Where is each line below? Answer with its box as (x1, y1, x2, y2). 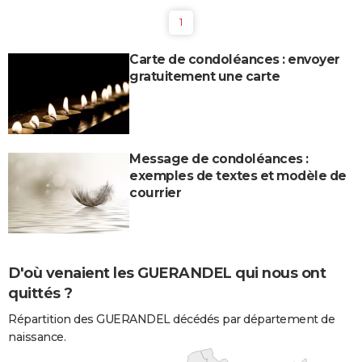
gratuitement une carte (129, 68, 280, 84)
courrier (129, 184, 181, 200)
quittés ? (8, 284, 73, 302)
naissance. (8, 330, 65, 345)
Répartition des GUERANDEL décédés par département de (8, 312, 335, 327)
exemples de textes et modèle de (129, 167, 347, 183)
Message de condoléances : (129, 150, 309, 166)
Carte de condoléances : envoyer (129, 51, 340, 67)
